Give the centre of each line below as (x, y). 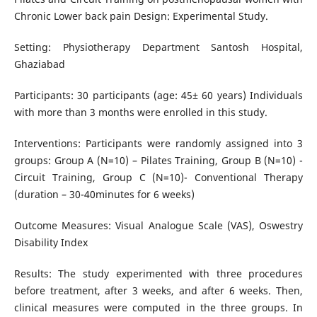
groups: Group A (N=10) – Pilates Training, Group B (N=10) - (158, 161)
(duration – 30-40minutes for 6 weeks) (104, 195)
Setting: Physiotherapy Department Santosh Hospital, (158, 47)
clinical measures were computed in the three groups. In (158, 308)
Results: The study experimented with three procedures (158, 274)
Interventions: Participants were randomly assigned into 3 (158, 144)
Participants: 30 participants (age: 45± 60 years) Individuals (158, 96)
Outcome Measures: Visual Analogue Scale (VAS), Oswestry (158, 226)
